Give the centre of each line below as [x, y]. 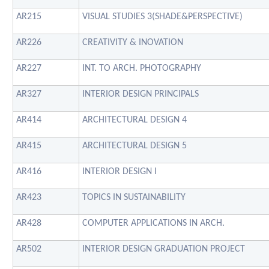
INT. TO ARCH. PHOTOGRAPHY [142, 68]
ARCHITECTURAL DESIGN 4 [134, 120]
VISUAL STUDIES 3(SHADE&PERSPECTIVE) [162, 17]
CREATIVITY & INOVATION [133, 42]
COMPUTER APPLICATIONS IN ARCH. [153, 223]
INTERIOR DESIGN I [119, 171]
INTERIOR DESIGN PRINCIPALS [141, 94]
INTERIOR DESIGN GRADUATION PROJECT [164, 249]
